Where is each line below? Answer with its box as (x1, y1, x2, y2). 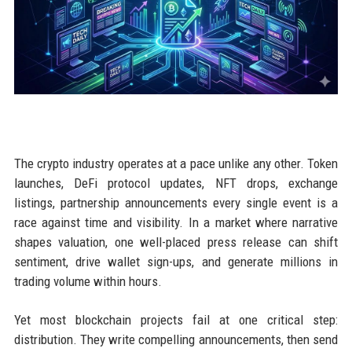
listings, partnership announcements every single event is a (13, 195, 339, 211)
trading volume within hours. (13, 273, 162, 290)
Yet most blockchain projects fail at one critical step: (13, 312, 339, 328)
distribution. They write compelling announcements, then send (13, 332, 339, 348)
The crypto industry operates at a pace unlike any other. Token (13, 156, 339, 172)
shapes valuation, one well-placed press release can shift (13, 234, 339, 251)
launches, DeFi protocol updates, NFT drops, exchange (13, 175, 339, 192)
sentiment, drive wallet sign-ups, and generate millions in (13, 254, 339, 270)
